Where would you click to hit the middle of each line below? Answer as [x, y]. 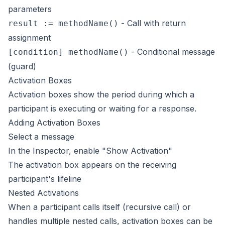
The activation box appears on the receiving [92, 165]
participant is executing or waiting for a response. [102, 108]
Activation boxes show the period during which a [101, 94]
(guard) [22, 66]
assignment [29, 38]
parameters [30, 9]
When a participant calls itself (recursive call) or [99, 207]
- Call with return [152, 23]
